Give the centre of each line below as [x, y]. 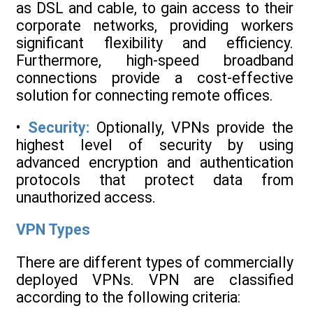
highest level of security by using [155, 145]
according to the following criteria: [128, 297]
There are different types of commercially [155, 262]
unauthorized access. [86, 197]
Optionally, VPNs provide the [191, 127]
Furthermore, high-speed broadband [155, 60]
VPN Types [53, 230]
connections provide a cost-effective [155, 78]
